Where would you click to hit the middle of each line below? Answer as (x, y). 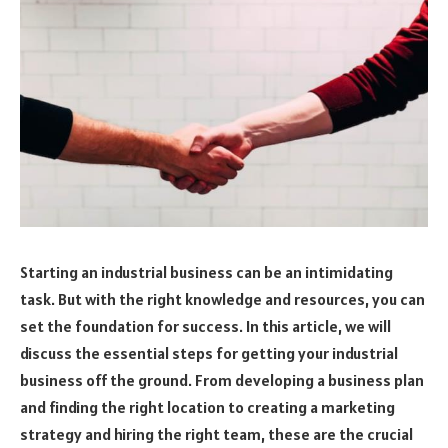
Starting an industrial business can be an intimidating (206, 271)
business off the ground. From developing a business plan (222, 379)
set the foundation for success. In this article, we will (205, 325)
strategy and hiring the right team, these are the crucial (216, 433)
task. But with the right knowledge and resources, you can (222, 298)
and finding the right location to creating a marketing (207, 406)
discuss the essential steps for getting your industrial (209, 352)
